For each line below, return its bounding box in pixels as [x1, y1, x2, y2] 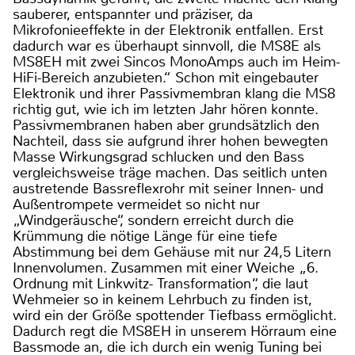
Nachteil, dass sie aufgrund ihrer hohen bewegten [13, 131, 328, 151]
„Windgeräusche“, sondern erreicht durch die [13, 210, 294, 230]
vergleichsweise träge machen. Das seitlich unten [13, 162, 327, 182]
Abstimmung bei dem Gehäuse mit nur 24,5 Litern [13, 242, 331, 261]
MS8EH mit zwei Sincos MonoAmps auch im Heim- [13, 52, 340, 71]
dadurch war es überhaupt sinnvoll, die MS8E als [13, 36, 321, 55]
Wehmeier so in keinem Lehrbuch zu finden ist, [13, 289, 312, 309]
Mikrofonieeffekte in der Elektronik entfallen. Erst [13, 20, 323, 40]
